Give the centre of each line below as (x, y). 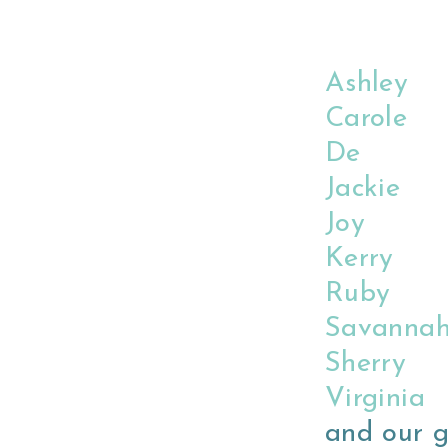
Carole (366, 119)
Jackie (363, 189)
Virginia (375, 399)
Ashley (367, 84)
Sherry (366, 364)
